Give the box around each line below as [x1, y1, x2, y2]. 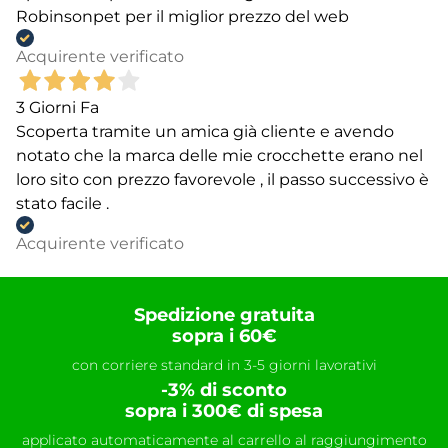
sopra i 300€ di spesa [125, 400, 323, 423]
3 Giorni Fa [16, 98, 99, 118]
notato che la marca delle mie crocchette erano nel [16, 146, 423, 166]
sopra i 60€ [171, 325, 277, 348]
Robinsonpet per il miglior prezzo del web [16, 7, 349, 27]
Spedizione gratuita [133, 304, 315, 327]
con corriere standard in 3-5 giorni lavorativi [71, 356, 377, 375]
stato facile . [16, 194, 109, 214]
